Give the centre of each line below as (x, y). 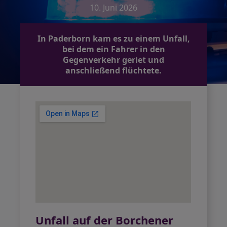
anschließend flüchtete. (113, 70)
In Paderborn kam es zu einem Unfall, (113, 39)
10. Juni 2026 (113, 8)
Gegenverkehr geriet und (113, 60)
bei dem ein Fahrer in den (113, 49)
